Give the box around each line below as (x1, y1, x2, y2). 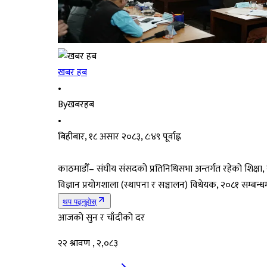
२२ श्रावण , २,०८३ (58, 235, 118, 252)
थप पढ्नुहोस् (63, 197, 97, 206)
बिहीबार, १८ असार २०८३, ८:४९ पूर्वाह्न (58, 128, 181, 145)
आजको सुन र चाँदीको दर (58, 209, 145, 226)
